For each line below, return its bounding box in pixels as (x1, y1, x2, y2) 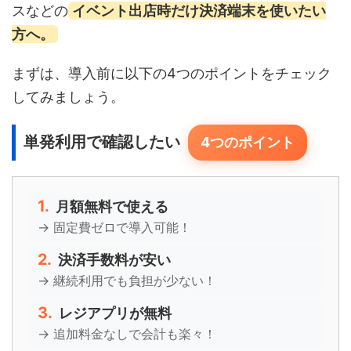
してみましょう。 (12, 88, 125, 105)
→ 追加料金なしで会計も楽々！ (38, 325, 216, 342)
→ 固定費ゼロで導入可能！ (38, 219, 191, 235)
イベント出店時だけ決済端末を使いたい (71, 2, 326, 19)
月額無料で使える (56, 197, 168, 215)
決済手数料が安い (58, 251, 171, 268)
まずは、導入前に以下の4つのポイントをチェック (12, 64, 331, 81)
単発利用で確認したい (24, 132, 184, 151)
